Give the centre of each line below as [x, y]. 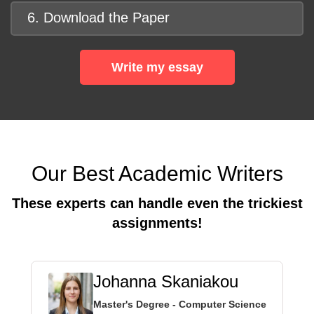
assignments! [157, 223]
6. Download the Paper [98, 18]
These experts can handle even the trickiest [157, 204]
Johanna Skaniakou [165, 282]
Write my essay [157, 68]
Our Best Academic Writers [157, 174]
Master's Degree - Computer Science [179, 305]
